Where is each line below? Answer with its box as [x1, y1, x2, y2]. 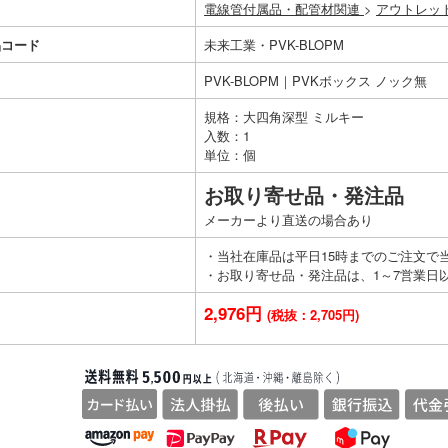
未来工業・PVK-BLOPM [204, 34, 344, 54]
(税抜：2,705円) [267, 304, 359, 324]
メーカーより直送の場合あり [204, 209, 373, 229]
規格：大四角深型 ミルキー [204, 106, 364, 126]
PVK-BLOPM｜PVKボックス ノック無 [204, 70, 427, 90]
